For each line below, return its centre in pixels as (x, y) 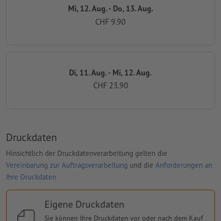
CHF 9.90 (110, 21)
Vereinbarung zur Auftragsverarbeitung (67, 165)
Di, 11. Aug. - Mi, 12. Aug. (110, 72)
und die (142, 165)
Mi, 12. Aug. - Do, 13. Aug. (110, 9)
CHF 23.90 (110, 86)
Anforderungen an (184, 165)
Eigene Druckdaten (84, 204)
